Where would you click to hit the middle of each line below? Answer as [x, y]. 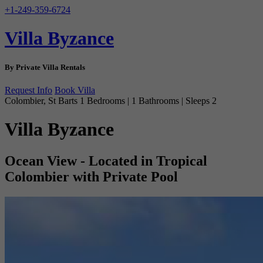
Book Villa [75, 90]
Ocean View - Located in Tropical [106, 161]
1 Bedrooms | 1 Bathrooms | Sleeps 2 [148, 100]
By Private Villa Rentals [45, 67]
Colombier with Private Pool [91, 176]
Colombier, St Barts [42, 100]
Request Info [28, 90]
